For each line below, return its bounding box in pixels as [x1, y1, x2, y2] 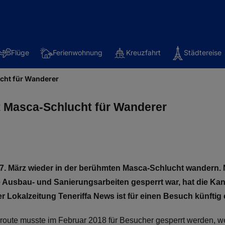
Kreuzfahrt [126, 48, 161, 57]
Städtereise [184, 48, 221, 57]
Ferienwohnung [53, 48, 102, 57]
